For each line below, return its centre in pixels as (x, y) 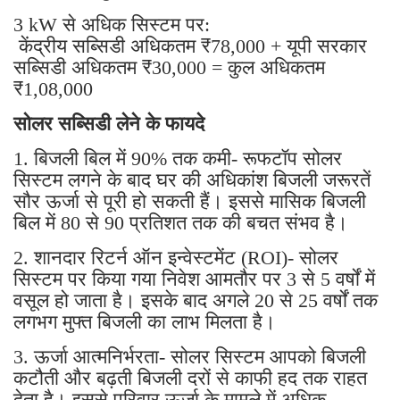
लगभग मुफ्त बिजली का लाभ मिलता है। (145, 321)
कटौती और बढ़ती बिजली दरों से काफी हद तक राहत (190, 378)
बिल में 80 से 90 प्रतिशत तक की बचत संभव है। (181, 222)
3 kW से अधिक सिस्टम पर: (112, 24)
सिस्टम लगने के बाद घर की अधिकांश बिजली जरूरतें (192, 179)
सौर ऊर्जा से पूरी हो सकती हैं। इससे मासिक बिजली (190, 201)
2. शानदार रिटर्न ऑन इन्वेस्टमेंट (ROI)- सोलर (176, 257)
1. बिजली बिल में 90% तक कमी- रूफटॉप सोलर (178, 158)
